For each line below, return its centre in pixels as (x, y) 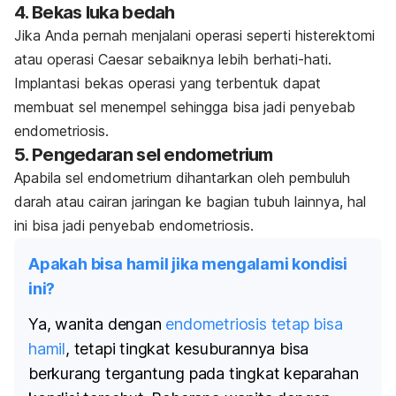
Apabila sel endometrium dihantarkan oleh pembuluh (182, 177)
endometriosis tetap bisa (254, 324)
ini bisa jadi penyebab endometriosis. (134, 225)
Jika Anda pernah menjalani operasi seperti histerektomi (194, 35)
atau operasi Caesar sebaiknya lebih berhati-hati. (173, 59)
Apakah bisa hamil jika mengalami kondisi (188, 263)
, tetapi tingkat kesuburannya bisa (187, 348)
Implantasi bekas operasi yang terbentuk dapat (168, 83)
